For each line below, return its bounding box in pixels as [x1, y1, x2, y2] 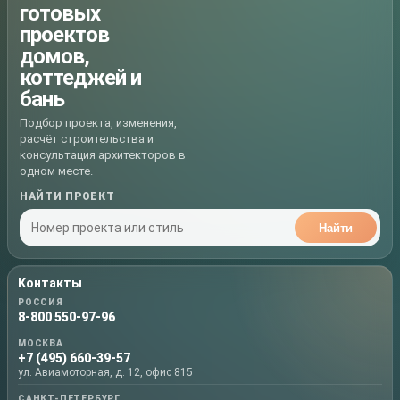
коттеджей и [20, 65, 142, 91]
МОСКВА [18, 338, 63, 349]
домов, [20, 44, 90, 70]
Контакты [18, 276, 82, 291]
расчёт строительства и [20, 132, 154, 146]
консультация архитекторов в [20, 148, 186, 162]
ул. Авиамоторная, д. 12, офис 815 [18, 366, 193, 379]
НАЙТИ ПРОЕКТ [20, 190, 115, 204]
